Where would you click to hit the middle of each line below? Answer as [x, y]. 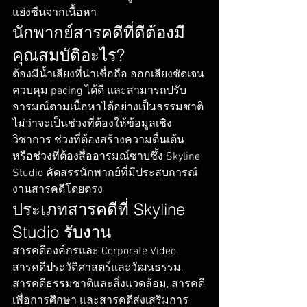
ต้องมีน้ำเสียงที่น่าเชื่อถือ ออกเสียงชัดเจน [110, 75]
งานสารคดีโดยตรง [58, 190]
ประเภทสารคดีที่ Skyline [101, 210]
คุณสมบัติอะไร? [69, 56]
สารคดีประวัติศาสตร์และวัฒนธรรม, [99, 268]
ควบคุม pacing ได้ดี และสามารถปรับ [99, 91]
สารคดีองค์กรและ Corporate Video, [97, 252]
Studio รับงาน [62, 232]
